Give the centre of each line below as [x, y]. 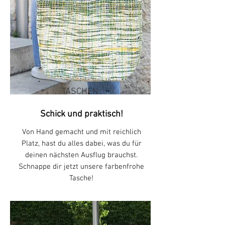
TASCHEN [80, 91]
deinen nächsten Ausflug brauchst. [81, 155]
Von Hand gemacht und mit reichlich [81, 132]
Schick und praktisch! [81, 114]
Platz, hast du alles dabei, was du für [81, 143]
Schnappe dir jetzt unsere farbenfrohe [81, 166]
